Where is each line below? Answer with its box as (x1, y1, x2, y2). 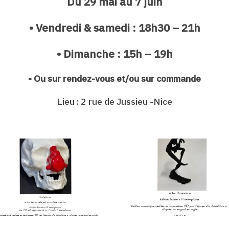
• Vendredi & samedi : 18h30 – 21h (29, 20, 200, 35)
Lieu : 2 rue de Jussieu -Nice (57, 95, 172, 107)
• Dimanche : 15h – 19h (56, 47, 173, 61)
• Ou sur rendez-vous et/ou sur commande (28, 72, 201, 84)
